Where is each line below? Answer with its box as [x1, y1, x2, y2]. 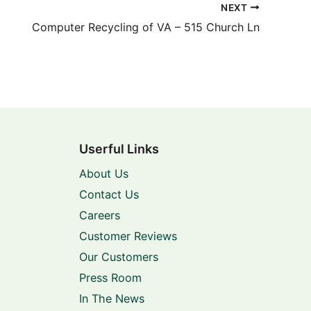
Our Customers [78, 250, 158, 264]
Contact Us [78, 187, 139, 202]
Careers [78, 208, 120, 223]
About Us [78, 167, 128, 181]
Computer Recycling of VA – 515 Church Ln [32, 20, 260, 35]
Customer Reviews [78, 229, 177, 244]
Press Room [78, 271, 142, 285]
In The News [78, 292, 144, 306]
